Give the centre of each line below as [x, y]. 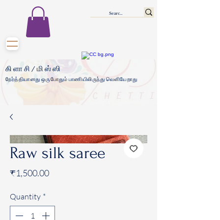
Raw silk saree [57, 153]
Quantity [25, 196]
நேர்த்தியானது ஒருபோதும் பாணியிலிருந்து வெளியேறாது [71, 79]
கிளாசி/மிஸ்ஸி [34, 69]
